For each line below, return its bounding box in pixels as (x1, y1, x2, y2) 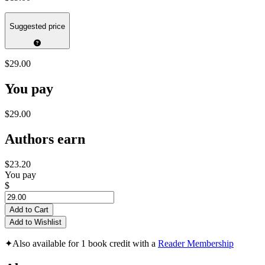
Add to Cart (9, 205, 49, 215)
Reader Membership (158, 238, 234, 249)
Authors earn (5, 131, 85, 147)
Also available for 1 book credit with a (12, 238, 158, 249)
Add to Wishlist (9, 218, 62, 227)
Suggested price (9, 22, 65, 31)
